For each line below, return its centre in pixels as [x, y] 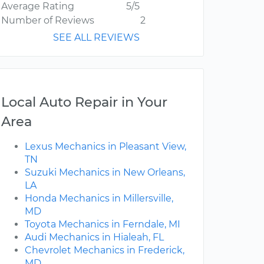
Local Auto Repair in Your [84, 102]
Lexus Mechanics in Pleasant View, [105, 147]
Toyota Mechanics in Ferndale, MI [103, 225]
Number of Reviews [48, 21]
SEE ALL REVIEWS [96, 38]
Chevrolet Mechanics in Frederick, [105, 250]
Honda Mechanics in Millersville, [99, 199]
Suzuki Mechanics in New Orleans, [105, 173]
